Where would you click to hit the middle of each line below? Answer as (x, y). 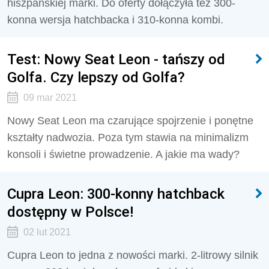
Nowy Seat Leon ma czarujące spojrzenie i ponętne (130, 121)
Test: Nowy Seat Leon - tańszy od (116, 59)
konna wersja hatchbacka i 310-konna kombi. (115, 20)
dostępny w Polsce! (70, 212)
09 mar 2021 (50, 98)
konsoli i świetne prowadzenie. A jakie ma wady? (123, 154)
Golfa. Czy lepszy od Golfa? (96, 77)
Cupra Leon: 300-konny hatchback (116, 194)
